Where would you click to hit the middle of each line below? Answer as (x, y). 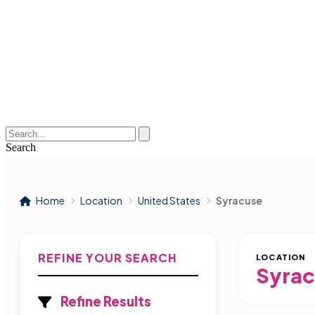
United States (169, 200)
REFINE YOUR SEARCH (108, 258)
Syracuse (239, 200)
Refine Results (105, 301)
